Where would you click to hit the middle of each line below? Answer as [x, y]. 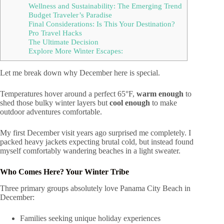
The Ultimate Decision [63, 42]
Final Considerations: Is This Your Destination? [101, 24]
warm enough [160, 94]
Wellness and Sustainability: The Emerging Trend [105, 6]
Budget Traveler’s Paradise [70, 15]
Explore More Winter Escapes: [75, 51]
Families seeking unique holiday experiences [90, 218]
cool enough [130, 103]
